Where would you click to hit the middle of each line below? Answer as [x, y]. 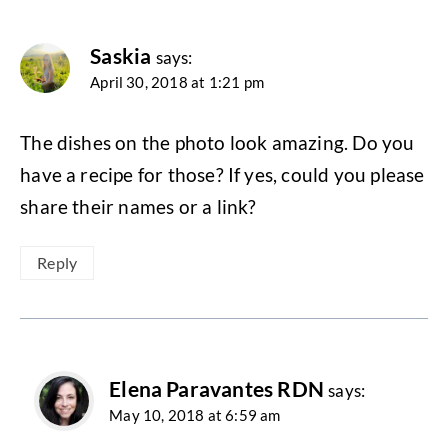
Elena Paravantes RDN [216, 389]
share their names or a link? [138, 207]
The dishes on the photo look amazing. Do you [217, 143]
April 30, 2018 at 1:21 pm [177, 82]
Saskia [121, 56]
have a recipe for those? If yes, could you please [222, 175]
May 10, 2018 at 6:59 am [195, 415]
